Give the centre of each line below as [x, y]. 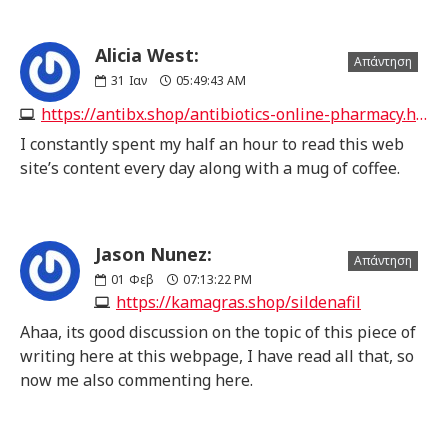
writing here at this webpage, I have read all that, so [217, 355]
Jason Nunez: [153, 253]
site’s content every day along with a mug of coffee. [210, 167]
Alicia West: [147, 54]
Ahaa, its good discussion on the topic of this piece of [218, 331]
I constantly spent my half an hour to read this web [212, 143]
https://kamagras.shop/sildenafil [238, 301]
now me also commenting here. [136, 379]
